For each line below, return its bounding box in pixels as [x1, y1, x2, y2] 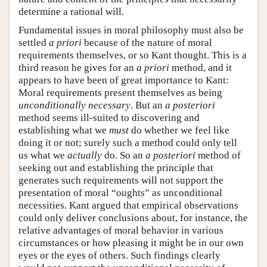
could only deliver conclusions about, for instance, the [18, 212, 248, 224]
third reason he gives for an [18, 62, 136, 74]
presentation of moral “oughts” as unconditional [18, 187, 222, 199]
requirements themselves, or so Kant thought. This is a [18, 49, 247, 61]
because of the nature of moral [82, 37, 212, 49]
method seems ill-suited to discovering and [18, 112, 200, 124]
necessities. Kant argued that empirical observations [18, 200, 238, 212]
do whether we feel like [129, 125, 229, 136]
